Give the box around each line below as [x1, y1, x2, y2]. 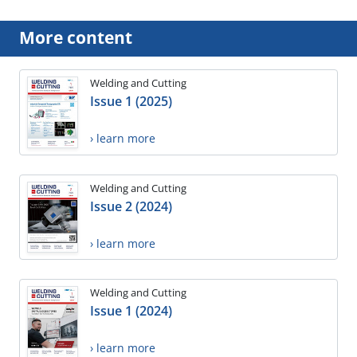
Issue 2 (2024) [90, 197, 172, 215]
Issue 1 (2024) [90, 302, 172, 320]
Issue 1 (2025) [90, 92, 172, 111]
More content [19, 26, 132, 49]
